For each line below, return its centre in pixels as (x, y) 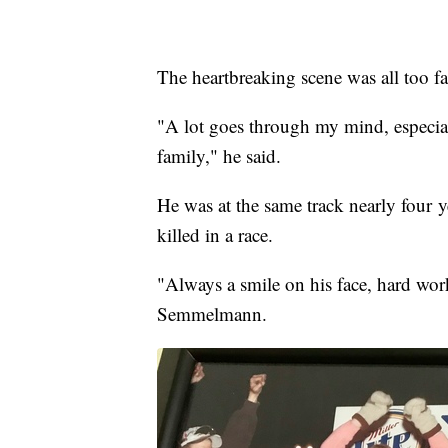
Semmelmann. (218, 314)
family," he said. (222, 156)
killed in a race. (218, 235)
